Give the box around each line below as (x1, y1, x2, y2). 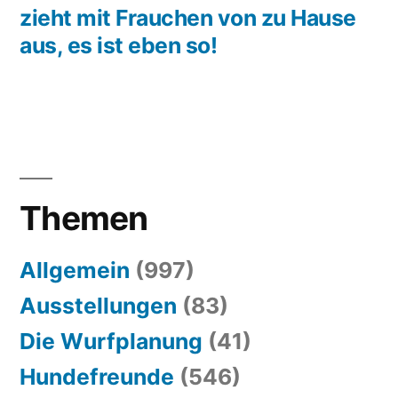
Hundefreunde (20, 362, 174, 390)
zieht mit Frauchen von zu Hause (20, 4, 356, 31)
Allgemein (20, 256, 130, 283)
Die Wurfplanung (20, 327, 203, 354)
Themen (20, 197, 148, 238)
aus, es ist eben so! (20, 31, 218, 59)
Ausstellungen (20, 291, 177, 319)
